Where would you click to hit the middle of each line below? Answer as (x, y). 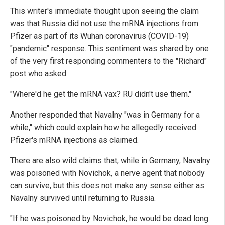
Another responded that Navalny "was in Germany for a (105, 115)
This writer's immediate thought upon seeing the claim (104, 11)
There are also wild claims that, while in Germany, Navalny (110, 160)
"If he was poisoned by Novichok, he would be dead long (109, 218)
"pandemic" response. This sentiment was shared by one (109, 48)
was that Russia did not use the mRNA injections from (104, 23)
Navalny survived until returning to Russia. (83, 198)
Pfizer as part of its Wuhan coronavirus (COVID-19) (99, 36)
